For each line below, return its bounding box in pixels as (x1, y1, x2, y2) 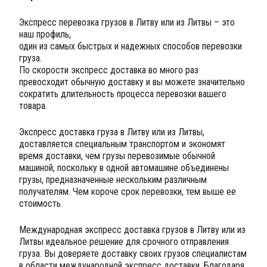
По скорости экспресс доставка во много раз (19, 64, 198, 76)
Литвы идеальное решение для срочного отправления (19, 236, 229, 247)
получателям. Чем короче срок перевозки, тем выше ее (19, 186, 236, 197)
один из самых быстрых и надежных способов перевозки (19, 41, 242, 52)
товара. (19, 100, 47, 111)
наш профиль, (19, 29, 71, 40)
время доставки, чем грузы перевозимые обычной (19, 150, 215, 162)
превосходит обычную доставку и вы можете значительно (19, 76, 245, 88)
